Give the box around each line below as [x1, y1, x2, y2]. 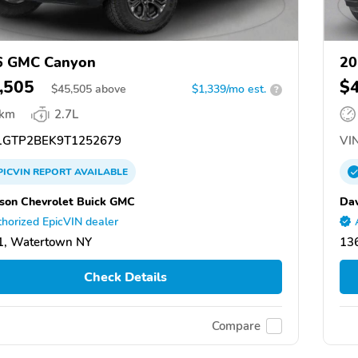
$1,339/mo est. [192, 82, 266, 97]
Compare [212, 317, 261, 334]
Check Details [83, 268, 167, 286]
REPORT [33, 165, 72, 179]
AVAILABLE [72, 165, 128, 179]
